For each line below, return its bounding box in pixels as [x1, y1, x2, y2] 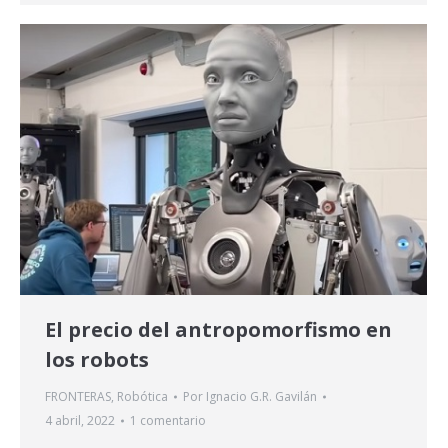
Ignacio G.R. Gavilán [206, 387, 317, 405]
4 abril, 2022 [45, 411, 115, 429]
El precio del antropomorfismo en [45, 315, 392, 343]
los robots [45, 345, 149, 373]
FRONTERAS [45, 387, 111, 405]
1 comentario [130, 411, 206, 429]
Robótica [117, 387, 168, 405]
